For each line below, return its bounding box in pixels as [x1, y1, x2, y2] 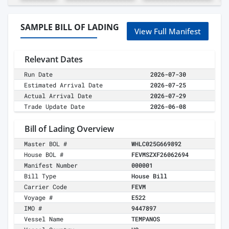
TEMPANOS [131, 215, 160, 223]
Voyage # [24, 193, 53, 202]
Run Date [24, 70, 53, 79]
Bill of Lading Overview [25, 123, 114, 135]
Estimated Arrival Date [24, 81, 103, 89]
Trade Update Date [24, 102, 85, 111]
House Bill [131, 172, 167, 180]
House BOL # [24, 150, 64, 159]
